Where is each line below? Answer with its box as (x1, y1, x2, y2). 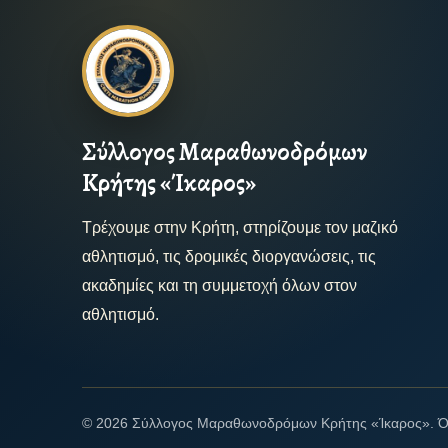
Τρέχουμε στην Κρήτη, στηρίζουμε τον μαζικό (82, 218, 398, 236)
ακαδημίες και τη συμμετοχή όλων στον (82, 276, 357, 294)
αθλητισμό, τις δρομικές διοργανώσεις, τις (82, 247, 376, 265)
